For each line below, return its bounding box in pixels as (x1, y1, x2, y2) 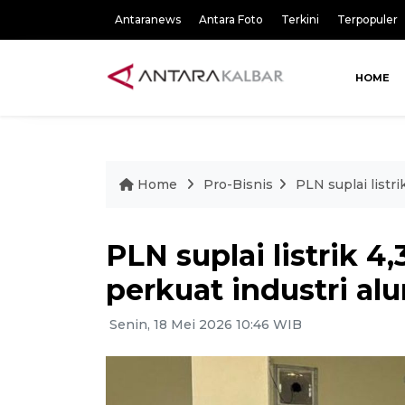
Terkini (281, 13, 319, 26)
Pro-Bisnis (203, 176, 273, 193)
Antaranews (115, 13, 181, 26)
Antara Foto (199, 13, 263, 26)
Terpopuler (337, 13, 398, 26)
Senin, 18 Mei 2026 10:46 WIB (106, 316, 302, 333)
